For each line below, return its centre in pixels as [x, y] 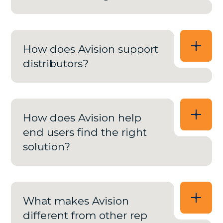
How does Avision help [82, 118]
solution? [47, 147]
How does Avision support [91, 49]
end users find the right [85, 132]
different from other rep [85, 216]
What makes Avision [76, 201]
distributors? [56, 64]
